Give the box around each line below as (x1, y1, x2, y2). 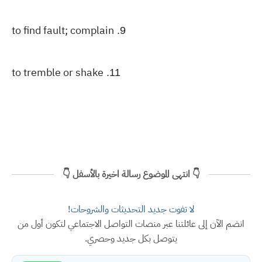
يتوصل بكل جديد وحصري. (85, 232, 177, 246)
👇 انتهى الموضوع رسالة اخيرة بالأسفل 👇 (62, 167, 200, 181)
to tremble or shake (12, 64, 104, 80)
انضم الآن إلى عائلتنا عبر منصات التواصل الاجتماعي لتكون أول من (18, 217, 244, 231)
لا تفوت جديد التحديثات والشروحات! (68, 202, 194, 216)
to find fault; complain (12, 22, 114, 38)
